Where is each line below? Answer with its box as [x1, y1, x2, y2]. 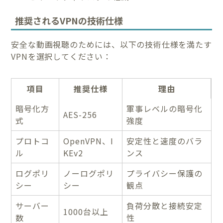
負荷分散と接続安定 [126, 199, 203, 212]
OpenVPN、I [63, 134, 114, 147]
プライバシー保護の [126, 167, 203, 179]
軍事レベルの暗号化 [126, 102, 203, 114]
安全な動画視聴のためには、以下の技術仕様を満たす [11, 38, 212, 50]
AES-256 [63, 108, 98, 120]
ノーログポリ [63, 167, 114, 179]
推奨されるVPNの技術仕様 [15, 13, 123, 27]
